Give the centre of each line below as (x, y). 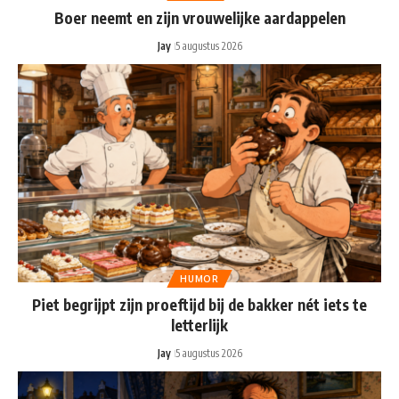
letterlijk (199, 325)
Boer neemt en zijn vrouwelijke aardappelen (199, 18)
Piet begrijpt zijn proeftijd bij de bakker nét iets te (199, 304)
